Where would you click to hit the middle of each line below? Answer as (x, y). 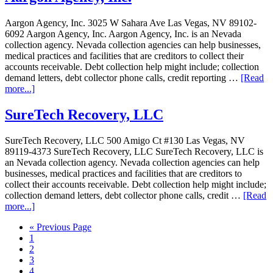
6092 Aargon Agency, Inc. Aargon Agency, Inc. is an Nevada (123, 34)
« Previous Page (60, 227)
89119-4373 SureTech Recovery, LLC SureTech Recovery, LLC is (134, 152)
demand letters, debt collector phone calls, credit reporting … (123, 78)
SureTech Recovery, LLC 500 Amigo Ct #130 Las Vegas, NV (125, 141)
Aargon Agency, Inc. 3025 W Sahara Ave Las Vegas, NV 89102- (131, 23)
